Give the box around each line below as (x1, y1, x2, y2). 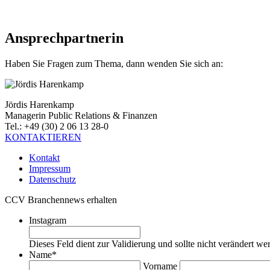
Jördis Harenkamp (5, 99, 74, 110)
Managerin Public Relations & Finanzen (5, 110, 157, 121)
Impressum (29, 163, 71, 174)
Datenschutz (29, 174, 76, 184)
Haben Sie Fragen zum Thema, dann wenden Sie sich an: (5, 58, 223, 69)
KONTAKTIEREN (5, 131, 81, 142)
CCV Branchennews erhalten (5, 194, 117, 205)
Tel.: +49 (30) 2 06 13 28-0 (5, 121, 108, 131)
